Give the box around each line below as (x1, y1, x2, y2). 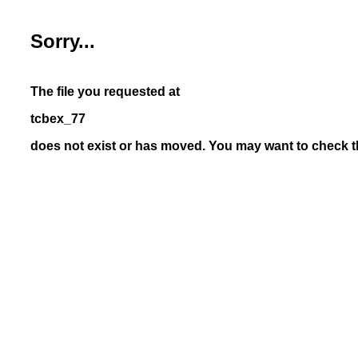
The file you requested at (30, 85, 180, 98)
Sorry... (30, 30, 95, 52)
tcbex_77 (30, 112, 86, 125)
